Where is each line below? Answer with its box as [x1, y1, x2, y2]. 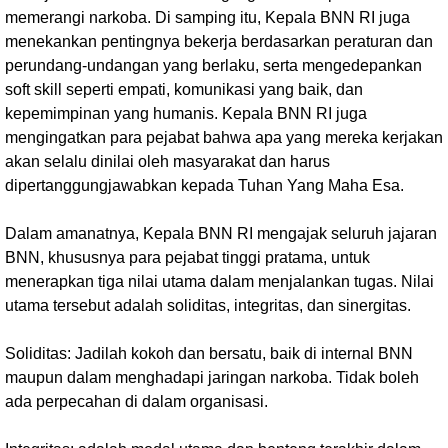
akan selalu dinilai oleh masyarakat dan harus [5, 152, 330, 170]
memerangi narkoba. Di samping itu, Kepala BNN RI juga [5, 8, 410, 26]
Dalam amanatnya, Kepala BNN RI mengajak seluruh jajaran [5, 224, 437, 242]
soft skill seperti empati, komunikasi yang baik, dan [5, 80, 363, 98]
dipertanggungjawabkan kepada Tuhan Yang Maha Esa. [5, 176, 404, 194]
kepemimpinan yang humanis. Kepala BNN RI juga [5, 104, 367, 122]
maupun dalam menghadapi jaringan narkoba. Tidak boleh [5, 368, 419, 386]
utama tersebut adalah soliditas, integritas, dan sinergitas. [5, 296, 411, 314]
